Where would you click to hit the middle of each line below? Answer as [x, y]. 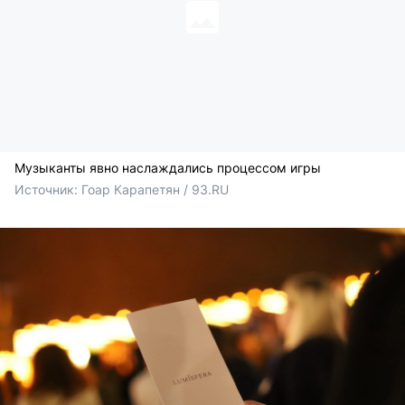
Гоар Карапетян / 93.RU [155, 189]
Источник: [48, 189]
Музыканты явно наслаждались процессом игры [168, 167]
